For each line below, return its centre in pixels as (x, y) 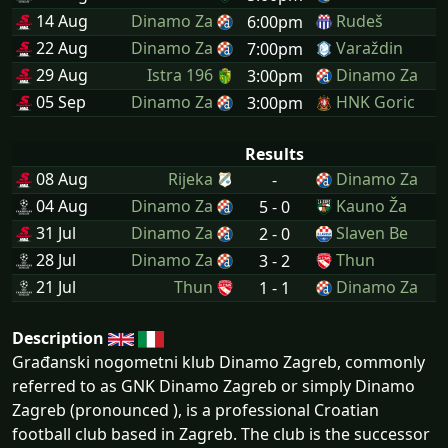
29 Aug (60, 74)
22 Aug (60, 47)
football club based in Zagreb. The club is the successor (221, 433)
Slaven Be (372, 232)
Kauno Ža (371, 205)
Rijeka (190, 178)
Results (274, 153)
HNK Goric (375, 101)
